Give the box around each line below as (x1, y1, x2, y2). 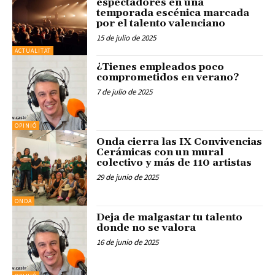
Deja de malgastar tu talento (96, 211, 243, 223)
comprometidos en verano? (96, 71, 239, 84)
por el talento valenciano (96, 17, 226, 29)
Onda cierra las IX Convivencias (96, 136, 263, 149)
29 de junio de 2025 (96, 172, 159, 183)
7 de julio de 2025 (96, 87, 153, 98)
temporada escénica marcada (96, 6, 250, 19)
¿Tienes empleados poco (96, 61, 225, 74)
